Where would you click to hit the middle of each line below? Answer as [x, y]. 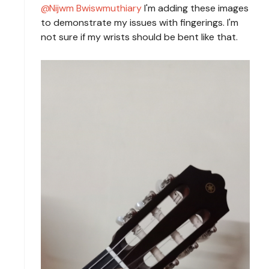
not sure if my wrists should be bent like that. [139, 37]
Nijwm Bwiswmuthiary [95, 8]
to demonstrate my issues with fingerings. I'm [140, 22]
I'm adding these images [195, 8]
